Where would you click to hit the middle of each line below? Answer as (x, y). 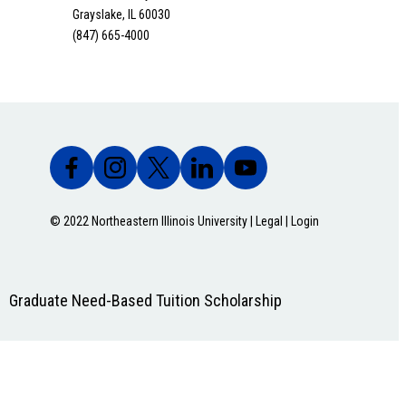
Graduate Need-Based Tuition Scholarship (145, 301)
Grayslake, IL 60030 (121, 15)
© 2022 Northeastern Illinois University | (153, 222)
